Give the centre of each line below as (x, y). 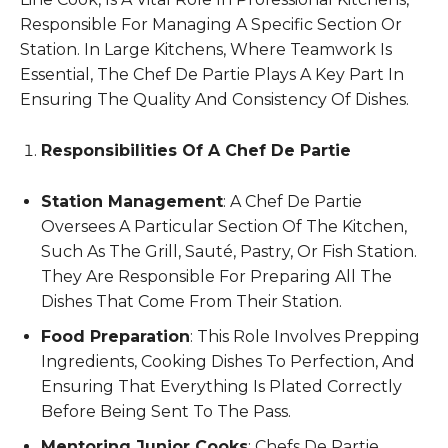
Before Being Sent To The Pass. (166, 411)
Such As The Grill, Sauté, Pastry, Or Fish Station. (229, 251)
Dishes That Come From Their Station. (191, 301)
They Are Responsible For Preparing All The (216, 276)
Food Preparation (115, 336)
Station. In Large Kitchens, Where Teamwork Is (206, 49)
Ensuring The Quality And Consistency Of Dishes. (214, 99)
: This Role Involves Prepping (305, 336)
